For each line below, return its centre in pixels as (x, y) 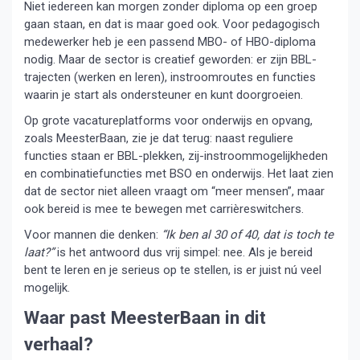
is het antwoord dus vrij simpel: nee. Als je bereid (183, 252)
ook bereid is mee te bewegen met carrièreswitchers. (164, 209)
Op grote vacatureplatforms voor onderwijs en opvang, (168, 120)
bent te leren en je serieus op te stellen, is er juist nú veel (173, 270)
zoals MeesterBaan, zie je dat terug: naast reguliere (159, 138)
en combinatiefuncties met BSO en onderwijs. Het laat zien (179, 173)
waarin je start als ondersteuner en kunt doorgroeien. (164, 94)
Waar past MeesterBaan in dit (145, 317)
